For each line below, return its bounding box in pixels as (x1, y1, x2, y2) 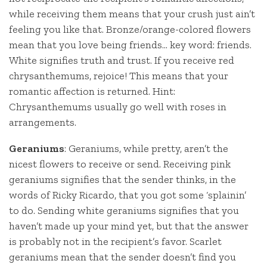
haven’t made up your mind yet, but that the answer (9, 219, 249, 233)
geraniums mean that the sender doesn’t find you (9, 250, 236, 264)
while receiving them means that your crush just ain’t (9, 7, 255, 21)
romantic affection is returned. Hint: (9, 85, 175, 98)
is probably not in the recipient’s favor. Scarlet (9, 235, 222, 249)
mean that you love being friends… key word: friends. (9, 38, 252, 52)
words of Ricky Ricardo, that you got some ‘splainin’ (9, 188, 246, 202)
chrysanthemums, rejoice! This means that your (9, 69, 228, 83)
